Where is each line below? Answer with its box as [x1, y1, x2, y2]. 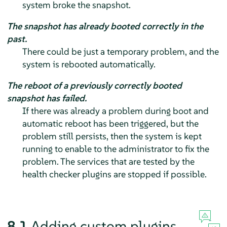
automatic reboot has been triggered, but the [22, 117, 199, 129]
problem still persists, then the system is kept [22, 130, 202, 142]
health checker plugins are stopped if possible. [22, 168, 207, 180]
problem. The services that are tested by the [22, 155, 195, 167]
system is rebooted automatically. [22, 58, 156, 70]
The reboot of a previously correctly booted [7, 79, 182, 91]
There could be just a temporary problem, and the [22, 45, 219, 57]
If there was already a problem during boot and [22, 104, 209, 117]
